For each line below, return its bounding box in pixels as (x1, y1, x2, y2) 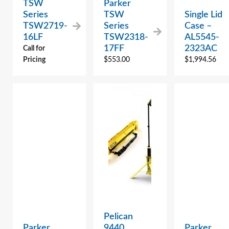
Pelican (103, 212, 133, 222)
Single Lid (184, 10, 222, 20)
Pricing (23, 56, 45, 64)
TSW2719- (23, 21, 67, 31)
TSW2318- (103, 33, 148, 42)
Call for (23, 45, 45, 53)
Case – (184, 21, 212, 31)
